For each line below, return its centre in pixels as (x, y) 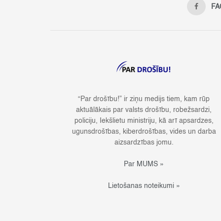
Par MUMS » (144, 165)
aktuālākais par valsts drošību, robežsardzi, (144, 110)
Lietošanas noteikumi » (144, 186)
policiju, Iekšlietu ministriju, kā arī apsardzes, (144, 121)
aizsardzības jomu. (144, 143)
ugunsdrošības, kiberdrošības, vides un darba (144, 132)
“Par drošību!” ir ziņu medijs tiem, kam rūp (144, 99)
